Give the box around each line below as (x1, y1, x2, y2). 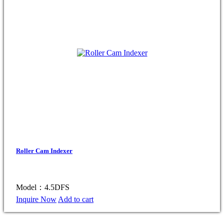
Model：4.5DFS (16, 183, 69, 192)
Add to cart (58, 195, 93, 204)
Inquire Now (16, 195, 56, 204)
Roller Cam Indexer (16, 147, 72, 155)
